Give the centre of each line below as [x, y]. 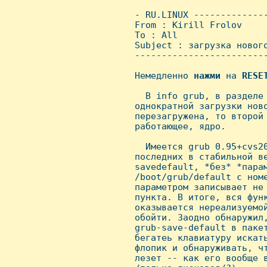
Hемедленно [162, 75]
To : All [153, 35]
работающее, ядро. [178, 126]
